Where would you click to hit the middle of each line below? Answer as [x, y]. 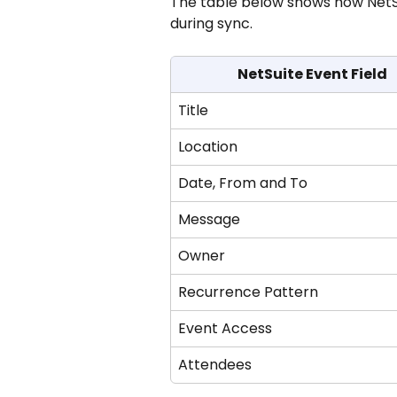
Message [209, 220]
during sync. [211, 24]
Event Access [225, 329]
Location [208, 147]
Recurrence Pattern [248, 292]
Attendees [215, 365]
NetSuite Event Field [312, 74]
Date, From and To [243, 183]
